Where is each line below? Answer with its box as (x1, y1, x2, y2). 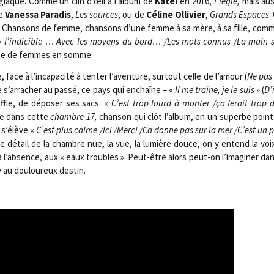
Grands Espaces (209, 8, 270, 20)
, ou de (118, 8, 146, 20)
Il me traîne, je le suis (175, 83, 254, 95)
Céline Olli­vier (146, 8, 206, 20)
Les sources (75, 8, 119, 20)
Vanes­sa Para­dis (4, 8, 72, 20)
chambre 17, (50, 110, 97, 122)
